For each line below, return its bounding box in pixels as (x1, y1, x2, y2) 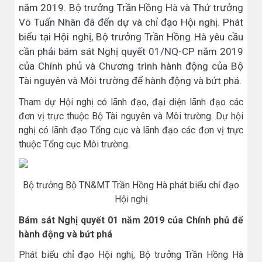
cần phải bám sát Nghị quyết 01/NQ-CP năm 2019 (19, 46, 243, 57)
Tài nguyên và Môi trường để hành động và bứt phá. (19, 75, 242, 87)
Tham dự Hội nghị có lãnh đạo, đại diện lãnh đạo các (19, 96, 243, 108)
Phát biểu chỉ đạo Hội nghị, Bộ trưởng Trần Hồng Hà (19, 249, 243, 260)
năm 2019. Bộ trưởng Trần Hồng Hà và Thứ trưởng (19, 2, 243, 13)
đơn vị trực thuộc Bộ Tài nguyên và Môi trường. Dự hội (19, 111, 243, 122)
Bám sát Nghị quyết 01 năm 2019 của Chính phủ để (19, 214, 243, 226)
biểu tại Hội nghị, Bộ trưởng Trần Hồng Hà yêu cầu (19, 31, 243, 43)
